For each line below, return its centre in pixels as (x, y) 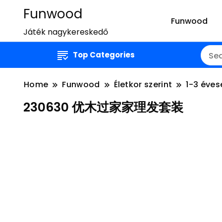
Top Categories (104, 55)
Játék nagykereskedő (66, 32)
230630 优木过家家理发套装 (103, 107)
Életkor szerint (143, 84)
